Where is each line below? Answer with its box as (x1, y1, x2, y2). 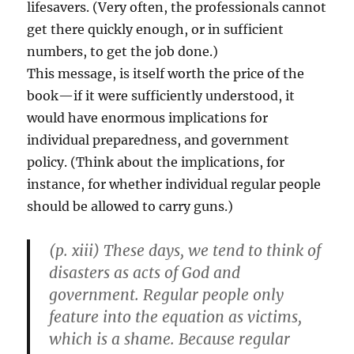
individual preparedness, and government (27, 132, 290, 149)
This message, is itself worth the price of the (27, 66, 305, 82)
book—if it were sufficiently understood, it (27, 88, 296, 104)
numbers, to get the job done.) (27, 43, 219, 60)
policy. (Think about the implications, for (27, 154, 285, 171)
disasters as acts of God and (49, 263, 241, 283)
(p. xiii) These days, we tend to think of (49, 241, 322, 261)
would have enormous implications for (27, 110, 269, 126)
